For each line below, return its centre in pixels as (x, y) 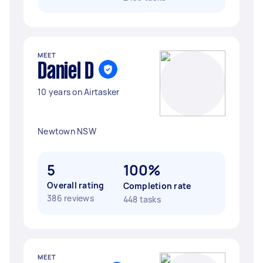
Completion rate (157, 186)
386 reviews (70, 198)
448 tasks (142, 199)
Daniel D (66, 72)
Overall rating (76, 185)
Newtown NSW (67, 131)
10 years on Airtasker (79, 92)
